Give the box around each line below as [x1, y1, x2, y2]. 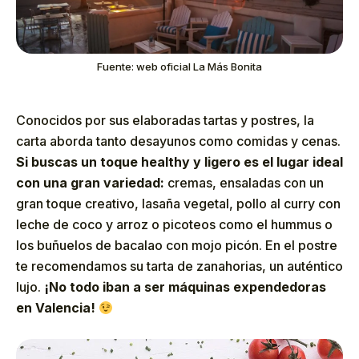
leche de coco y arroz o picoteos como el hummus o [16, 216, 333, 233]
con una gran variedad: [16, 175, 167, 192]
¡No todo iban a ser [44, 279, 168, 296]
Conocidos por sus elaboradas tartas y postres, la [16, 112, 314, 129]
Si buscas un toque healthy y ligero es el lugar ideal [16, 154, 343, 171]
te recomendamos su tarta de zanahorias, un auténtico [16, 258, 343, 275]
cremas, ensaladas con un [167, 175, 324, 192]
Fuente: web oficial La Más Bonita [97, 60, 262, 74]
